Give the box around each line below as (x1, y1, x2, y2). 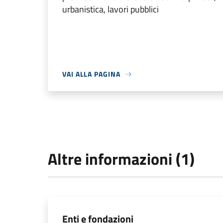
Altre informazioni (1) (48, 147, 195, 171)
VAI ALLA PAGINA (62, 69, 120, 79)
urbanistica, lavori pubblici (62, 2, 159, 16)
